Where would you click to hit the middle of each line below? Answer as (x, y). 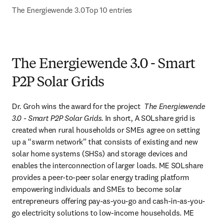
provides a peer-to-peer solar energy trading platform (101, 177)
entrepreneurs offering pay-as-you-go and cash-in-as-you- (109, 201)
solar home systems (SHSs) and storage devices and (100, 153)
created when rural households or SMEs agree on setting (106, 130)
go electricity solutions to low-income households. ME (103, 213)
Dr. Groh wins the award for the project (78, 106)
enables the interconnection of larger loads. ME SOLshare (108, 165)
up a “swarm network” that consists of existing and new (105, 142)
